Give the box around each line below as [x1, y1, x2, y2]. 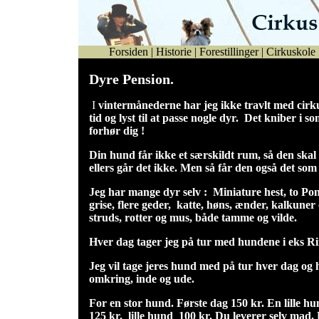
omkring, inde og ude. [88, 273, 194, 285]
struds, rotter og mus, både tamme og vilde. [88, 211, 300, 224]
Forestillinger [197, 46, 261, 58]
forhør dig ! [88, 125, 145, 137]
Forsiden [106, 46, 151, 58]
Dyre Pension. [88, 71, 174, 87]
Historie [153, 46, 194, 58]
